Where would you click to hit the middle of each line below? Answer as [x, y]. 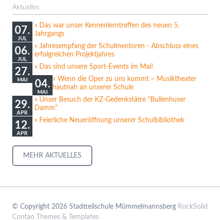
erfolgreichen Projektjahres [74, 54]
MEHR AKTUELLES [52, 156]
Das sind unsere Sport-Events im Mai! [96, 67]
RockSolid [192, 206]
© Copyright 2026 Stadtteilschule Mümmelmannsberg [95, 206]
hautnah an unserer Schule [93, 87]
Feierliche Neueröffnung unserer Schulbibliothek [111, 120]
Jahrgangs [49, 34]
